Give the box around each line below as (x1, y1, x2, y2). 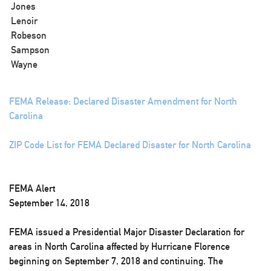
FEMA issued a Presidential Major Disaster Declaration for (9, 226, 244, 238)
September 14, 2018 (9, 197, 90, 209)
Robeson (11, 30, 47, 41)
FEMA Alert (9, 183, 55, 194)
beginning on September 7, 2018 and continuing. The (9, 255, 223, 267)
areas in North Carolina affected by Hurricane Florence (9, 241, 230, 252)
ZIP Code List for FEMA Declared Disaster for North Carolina (9, 139, 251, 151)
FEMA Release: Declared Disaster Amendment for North (9, 96, 237, 107)
